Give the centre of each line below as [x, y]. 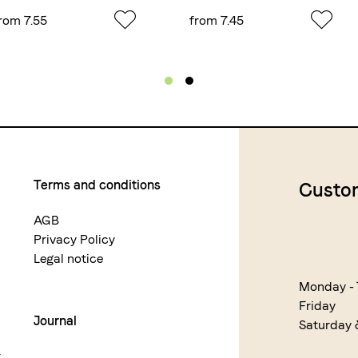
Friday [317, 306]
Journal [56, 321]
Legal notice [69, 259]
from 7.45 [217, 20]
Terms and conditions [97, 185]
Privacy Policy [75, 239]
